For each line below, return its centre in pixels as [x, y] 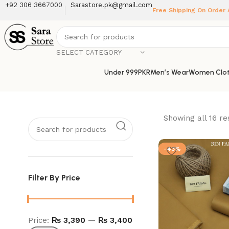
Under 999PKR [127, 72]
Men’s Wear [169, 72]
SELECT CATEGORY [89, 52]
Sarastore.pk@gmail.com [111, 5]
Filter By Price [54, 178]
